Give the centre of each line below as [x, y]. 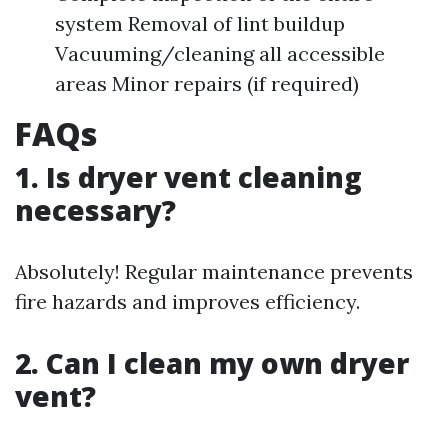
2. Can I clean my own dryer [212, 363]
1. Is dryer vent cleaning [188, 177]
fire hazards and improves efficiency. [187, 302]
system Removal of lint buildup [200, 24]
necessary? [95, 210]
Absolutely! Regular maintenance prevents [214, 272]
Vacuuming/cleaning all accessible [220, 54]
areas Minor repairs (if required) [207, 84]
